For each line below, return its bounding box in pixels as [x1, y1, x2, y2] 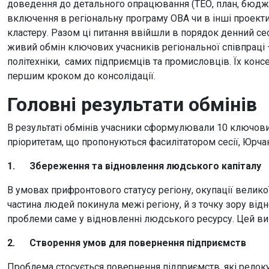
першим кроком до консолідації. [7, 70, 156, 82]
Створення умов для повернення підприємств [29, 237, 246, 249]
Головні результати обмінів [7, 93, 257, 116]
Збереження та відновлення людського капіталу [29, 160, 261, 172]
